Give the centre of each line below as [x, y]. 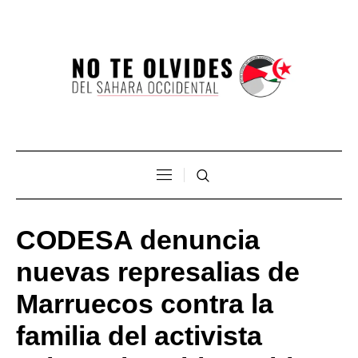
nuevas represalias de [158, 271]
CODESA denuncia [138, 239]
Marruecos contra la [145, 303]
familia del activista [139, 335]
